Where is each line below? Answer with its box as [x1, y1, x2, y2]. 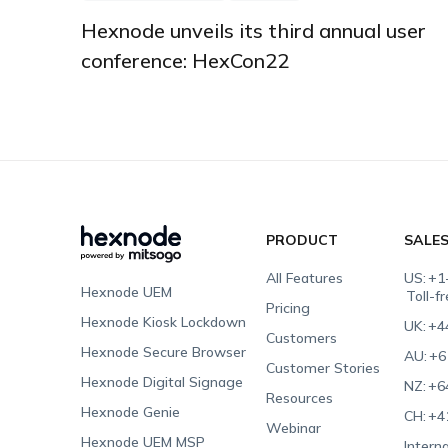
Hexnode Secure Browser [80, 342, 246, 361]
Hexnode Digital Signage [80, 372, 243, 391]
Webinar [266, 418, 322, 437]
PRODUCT [266, 230, 339, 249]
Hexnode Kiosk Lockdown [80, 312, 246, 331]
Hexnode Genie [80, 402, 180, 421]
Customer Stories [266, 358, 381, 377]
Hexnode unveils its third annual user [80, 17, 426, 43]
